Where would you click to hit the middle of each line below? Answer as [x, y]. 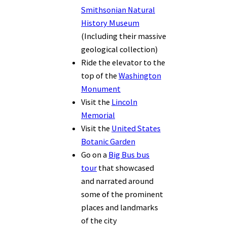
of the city [99, 221]
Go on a [95, 155]
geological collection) [119, 49]
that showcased [125, 168]
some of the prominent [122, 194]
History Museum [110, 23]
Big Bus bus [129, 155]
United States [136, 128]
